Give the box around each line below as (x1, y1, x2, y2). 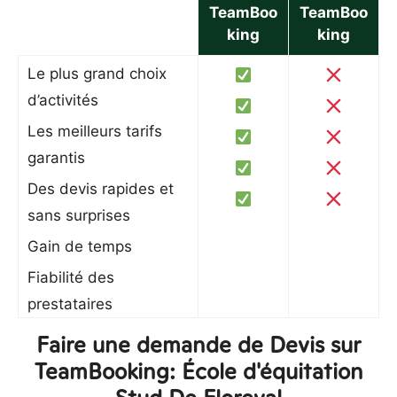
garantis (27, 149, 85, 167)
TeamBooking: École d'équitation (34, 356, 363, 386)
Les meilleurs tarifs (27, 122, 162, 140)
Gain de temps (27, 237, 132, 255)
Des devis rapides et (27, 180, 174, 198)
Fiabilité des (27, 269, 114, 286)
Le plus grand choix (27, 65, 167, 82)
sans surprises (27, 206, 130, 224)
